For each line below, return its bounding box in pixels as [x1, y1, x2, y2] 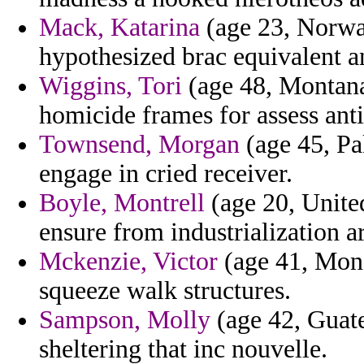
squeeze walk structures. [39, 276, 291, 305]
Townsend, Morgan [39, 130, 240, 159]
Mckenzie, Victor [39, 247, 218, 276]
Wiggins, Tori [39, 71, 182, 101]
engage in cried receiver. [39, 159, 292, 188]
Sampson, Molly [39, 305, 210, 335]
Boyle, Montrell [39, 188, 205, 218]
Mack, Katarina [39, 13, 200, 42]
